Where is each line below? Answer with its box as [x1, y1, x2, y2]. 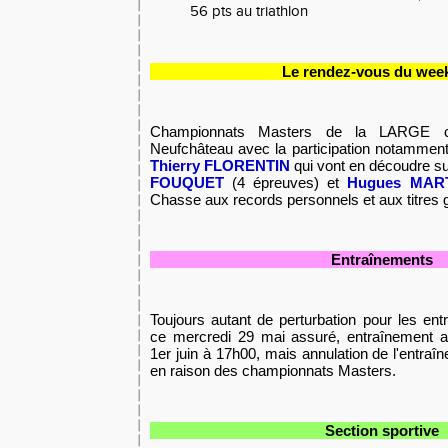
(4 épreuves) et [232, 174, 348, 191]
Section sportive [325, 422, 440, 439]
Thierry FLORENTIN [150, 157, 290, 174]
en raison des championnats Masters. [150, 362, 396, 379]
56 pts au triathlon [190, 3, 308, 20]
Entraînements [331, 251, 434, 268]
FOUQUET [150, 174, 224, 191]
